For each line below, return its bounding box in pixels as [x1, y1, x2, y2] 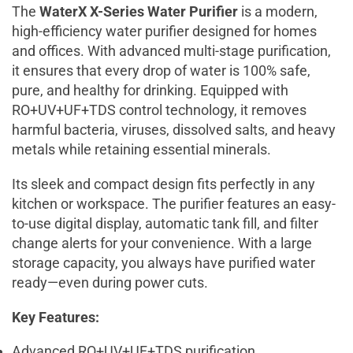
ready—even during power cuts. [12, 274, 208, 292]
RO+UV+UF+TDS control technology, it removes [12, 102, 307, 119]
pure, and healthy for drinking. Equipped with [12, 82, 288, 99]
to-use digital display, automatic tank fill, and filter [12, 215, 318, 232]
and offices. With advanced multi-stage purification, [12, 43, 331, 60]
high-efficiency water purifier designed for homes [12, 23, 317, 40]
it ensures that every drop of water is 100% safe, [12, 62, 310, 80]
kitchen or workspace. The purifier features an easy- [12, 195, 336, 213]
